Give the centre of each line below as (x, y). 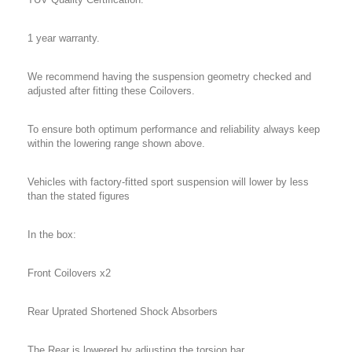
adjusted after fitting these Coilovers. (111, 90)
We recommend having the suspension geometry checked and (169, 76)
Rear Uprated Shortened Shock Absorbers (123, 311)
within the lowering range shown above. (116, 143)
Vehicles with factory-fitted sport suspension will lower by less (168, 181)
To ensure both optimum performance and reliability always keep (174, 129)
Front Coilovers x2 (69, 273)
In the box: (52, 234)
